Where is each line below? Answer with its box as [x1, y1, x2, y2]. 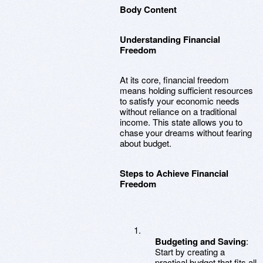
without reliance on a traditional [120, 105, 237, 117]
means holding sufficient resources [120, 84, 253, 96]
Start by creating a [155, 245, 225, 258]
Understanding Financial [120, 33, 220, 46]
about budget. [120, 137, 171, 149]
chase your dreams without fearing [120, 126, 252, 139]
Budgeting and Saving [155, 235, 246, 248]
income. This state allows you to [120, 116, 242, 128]
